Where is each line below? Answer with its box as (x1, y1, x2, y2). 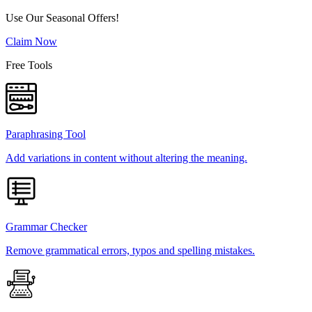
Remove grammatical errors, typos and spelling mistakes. (6, 244, 255, 256)
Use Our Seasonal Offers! (6, 11, 119, 24)
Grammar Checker (6, 220, 87, 233)
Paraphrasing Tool (6, 127, 86, 140)
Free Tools (6, 58, 52, 71)
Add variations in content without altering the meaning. (6, 151, 247, 164)
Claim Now (6, 35, 57, 47)
